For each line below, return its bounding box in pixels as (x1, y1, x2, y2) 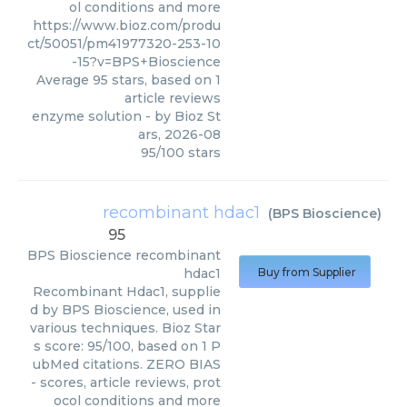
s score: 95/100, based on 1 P (34, 338, 221, 354)
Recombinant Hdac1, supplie (33, 283, 221, 300)
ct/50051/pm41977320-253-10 (27, 35, 221, 52)
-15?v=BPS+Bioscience (72, 54, 221, 70)
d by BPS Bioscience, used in (30, 302, 221, 318)
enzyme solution (32, 108, 142, 124)
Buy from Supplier (258, 265, 356, 279)
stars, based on (108, 72, 215, 88)
